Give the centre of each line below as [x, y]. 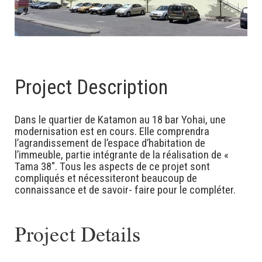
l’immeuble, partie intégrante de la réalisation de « [122, 155]
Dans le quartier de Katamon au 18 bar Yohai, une [120, 120]
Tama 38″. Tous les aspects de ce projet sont [112, 167]
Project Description [91, 88]
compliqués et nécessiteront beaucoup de [106, 178]
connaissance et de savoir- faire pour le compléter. [125, 190]
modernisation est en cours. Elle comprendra [112, 132]
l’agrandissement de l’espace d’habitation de [110, 143]
